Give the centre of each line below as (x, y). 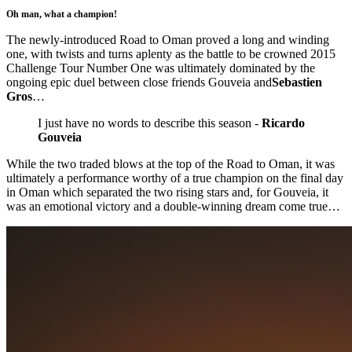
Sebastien (297, 82)
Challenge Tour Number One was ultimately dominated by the (161, 68)
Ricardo (283, 123)
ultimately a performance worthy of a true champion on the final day (175, 178)
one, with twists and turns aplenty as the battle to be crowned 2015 (171, 53)
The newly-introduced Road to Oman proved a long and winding (168, 39)
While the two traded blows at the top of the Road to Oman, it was (170, 163)
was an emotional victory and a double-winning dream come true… (173, 206)
